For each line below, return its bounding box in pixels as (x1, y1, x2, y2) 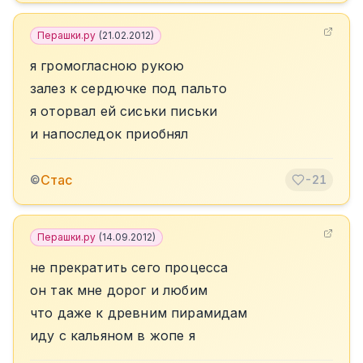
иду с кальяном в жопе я (30, 327, 195, 344)
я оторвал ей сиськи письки (30, 103, 218, 119)
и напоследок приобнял (30, 126, 189, 142)
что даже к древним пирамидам (30, 305, 248, 321)
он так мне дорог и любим (30, 282, 207, 298)
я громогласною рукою (30, 58, 185, 74)
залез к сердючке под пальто (30, 80, 228, 96)
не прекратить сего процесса (30, 259, 228, 275)
